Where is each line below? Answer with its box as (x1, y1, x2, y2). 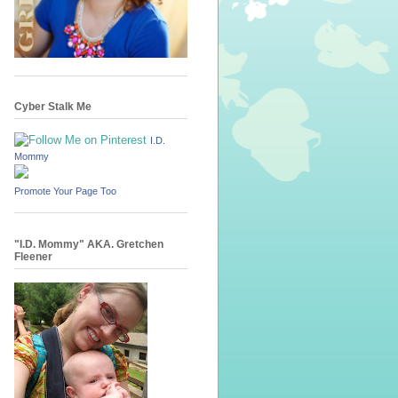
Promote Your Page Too (14, 186, 116, 197)
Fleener (14, 250, 52, 263)
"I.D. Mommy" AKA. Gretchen (14, 237, 163, 251)
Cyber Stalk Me (14, 100, 92, 114)
